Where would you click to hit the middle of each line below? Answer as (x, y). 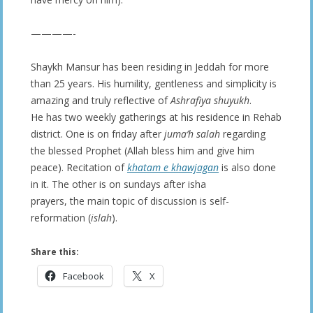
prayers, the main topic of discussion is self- (130, 201)
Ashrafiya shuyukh (210, 100)
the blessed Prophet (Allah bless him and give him (143, 150)
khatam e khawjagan (173, 167)
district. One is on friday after (97, 133)
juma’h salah (192, 133)
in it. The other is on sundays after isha (118, 184)
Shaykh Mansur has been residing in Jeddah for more (150, 66)
